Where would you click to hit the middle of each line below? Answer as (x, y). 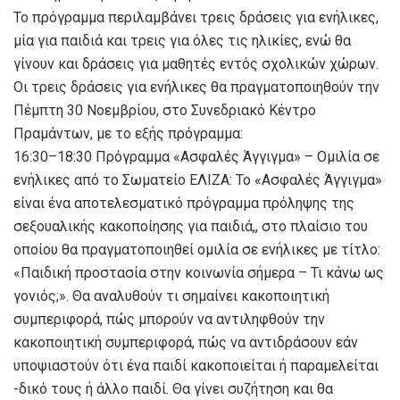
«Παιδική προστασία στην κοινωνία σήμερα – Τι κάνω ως (199, 272)
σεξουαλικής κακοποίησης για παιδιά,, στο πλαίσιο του (191, 226)
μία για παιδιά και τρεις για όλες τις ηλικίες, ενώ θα (182, 40)
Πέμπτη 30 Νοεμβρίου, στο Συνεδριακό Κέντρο (165, 110)
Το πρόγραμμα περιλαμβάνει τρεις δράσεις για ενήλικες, (196, 17)
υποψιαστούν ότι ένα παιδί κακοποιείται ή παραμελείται (196, 365)
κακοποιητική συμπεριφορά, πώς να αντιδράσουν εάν (186, 342)
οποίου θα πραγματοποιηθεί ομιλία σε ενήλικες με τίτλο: (197, 249)
